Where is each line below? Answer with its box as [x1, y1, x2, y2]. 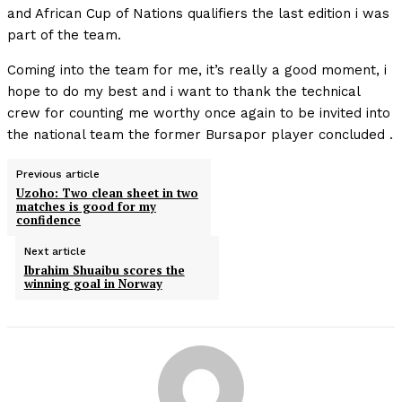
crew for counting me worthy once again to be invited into [7, 105, 390, 122]
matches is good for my [16, 198, 156, 215]
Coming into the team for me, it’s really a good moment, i [7, 62, 387, 79]
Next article [23, 245, 86, 258]
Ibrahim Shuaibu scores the [23, 262, 185, 279]
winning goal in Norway [23, 275, 162, 293]
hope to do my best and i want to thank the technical [7, 83, 360, 100]
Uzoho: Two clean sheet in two [16, 185, 198, 202]
